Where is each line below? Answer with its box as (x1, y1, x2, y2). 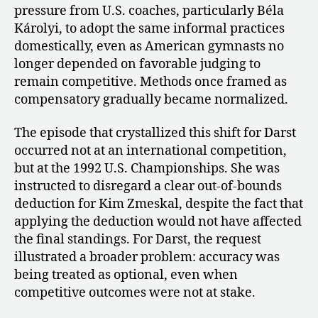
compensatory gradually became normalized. (14, 91, 288, 108)
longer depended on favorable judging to (14, 55, 261, 72)
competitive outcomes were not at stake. (14, 285, 256, 302)
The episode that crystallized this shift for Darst (14, 125, 296, 142)
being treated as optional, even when (14, 267, 238, 284)
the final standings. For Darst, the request (14, 231, 261, 248)
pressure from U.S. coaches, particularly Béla (14, 2, 284, 19)
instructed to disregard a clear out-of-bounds (14, 178, 282, 195)
